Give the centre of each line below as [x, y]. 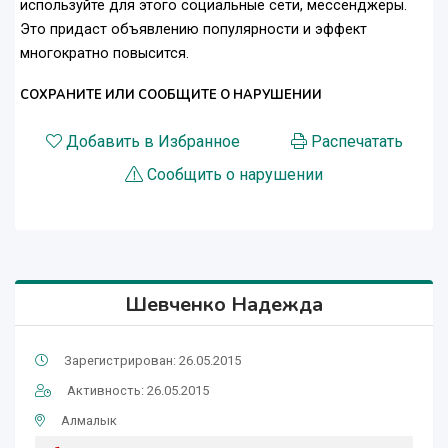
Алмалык [89, 421]
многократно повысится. [104, 54]
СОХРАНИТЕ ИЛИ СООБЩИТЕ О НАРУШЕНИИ [171, 95]
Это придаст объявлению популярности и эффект [193, 30]
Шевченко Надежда [224, 305]
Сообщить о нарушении [235, 175]
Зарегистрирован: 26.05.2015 [152, 361]
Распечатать [356, 142]
